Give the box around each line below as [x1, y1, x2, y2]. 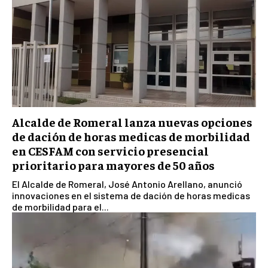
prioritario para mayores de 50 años [12, 157, 215, 173]
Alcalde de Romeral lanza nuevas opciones [12, 114, 252, 130]
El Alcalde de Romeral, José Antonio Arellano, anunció [12, 178, 242, 190]
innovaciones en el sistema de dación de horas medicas [12, 190, 250, 202]
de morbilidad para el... [12, 201, 109, 213]
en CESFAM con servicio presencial [12, 143, 209, 159]
